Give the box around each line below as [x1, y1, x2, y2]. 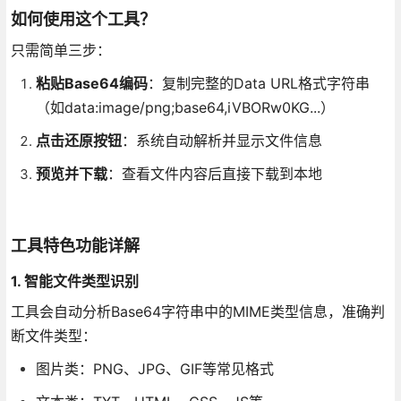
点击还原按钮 [35, 132, 122, 149]
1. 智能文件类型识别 [10, 272, 139, 290]
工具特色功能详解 [10, 236, 140, 255]
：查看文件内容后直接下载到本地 [107, 165, 322, 183]
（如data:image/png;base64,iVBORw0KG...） [35, 98, 335, 116]
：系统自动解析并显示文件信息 [121, 132, 322, 149]
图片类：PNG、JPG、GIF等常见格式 [35, 360, 274, 378]
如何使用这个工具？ [10, 10, 156, 29]
